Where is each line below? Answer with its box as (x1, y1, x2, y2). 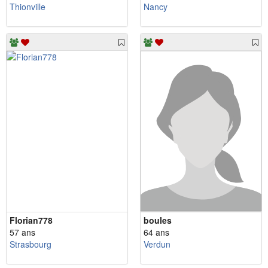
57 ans (10, 226, 35, 239)
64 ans (144, 226, 169, 239)
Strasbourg (10, 238, 51, 251)
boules (144, 214, 172, 227)
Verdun (144, 238, 170, 251)
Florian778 (10, 214, 53, 227)
